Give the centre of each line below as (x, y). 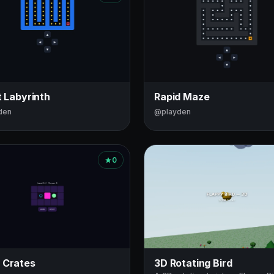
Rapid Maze (182, 97)
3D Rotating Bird (193, 263)
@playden (172, 112)
